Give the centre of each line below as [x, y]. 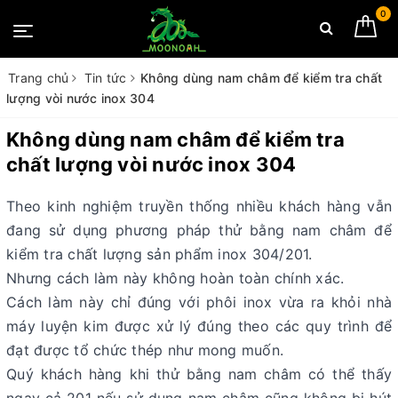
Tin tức [105, 78]
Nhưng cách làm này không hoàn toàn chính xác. [175, 278]
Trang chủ [39, 78]
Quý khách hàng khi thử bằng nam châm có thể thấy [199, 374]
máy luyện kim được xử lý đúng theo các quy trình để [199, 326]
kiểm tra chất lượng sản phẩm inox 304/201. [159, 254]
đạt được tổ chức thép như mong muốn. [145, 350]
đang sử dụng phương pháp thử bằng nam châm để [199, 230]
